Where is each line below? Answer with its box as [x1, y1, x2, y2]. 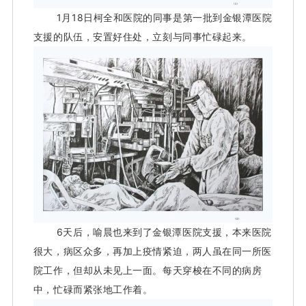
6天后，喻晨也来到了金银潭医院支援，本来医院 [56, 225, 272, 238]
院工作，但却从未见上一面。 [33, 264, 163, 276]
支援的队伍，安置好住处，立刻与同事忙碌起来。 [33, 31, 252, 43]
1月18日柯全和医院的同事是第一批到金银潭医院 [56, 12, 273, 24]
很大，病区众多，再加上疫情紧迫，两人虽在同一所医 [33, 245, 272, 257]
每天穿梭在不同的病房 [163, 264, 262, 276]
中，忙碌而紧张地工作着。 [33, 283, 153, 295]
